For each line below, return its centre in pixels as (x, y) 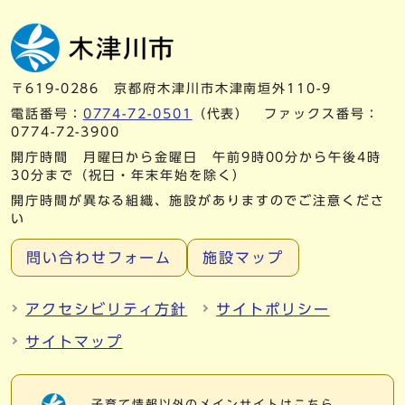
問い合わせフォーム (99, 258)
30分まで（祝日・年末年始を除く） (129, 176)
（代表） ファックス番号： (286, 114)
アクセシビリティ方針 (107, 310)
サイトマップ (74, 342)
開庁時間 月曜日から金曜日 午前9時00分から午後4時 (196, 158)
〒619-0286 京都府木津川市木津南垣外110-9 (171, 89)
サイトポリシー (273, 310)
